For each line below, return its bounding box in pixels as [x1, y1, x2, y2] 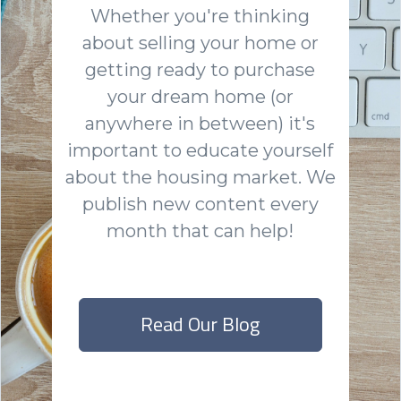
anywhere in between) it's [85, 112, 316, 134]
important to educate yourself [67, 139, 334, 161]
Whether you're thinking [90, 4, 311, 27]
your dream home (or [107, 85, 294, 107]
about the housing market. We [64, 166, 336, 188]
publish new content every [81, 192, 319, 215]
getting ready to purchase [85, 58, 316, 81]
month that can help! [107, 219, 294, 242]
